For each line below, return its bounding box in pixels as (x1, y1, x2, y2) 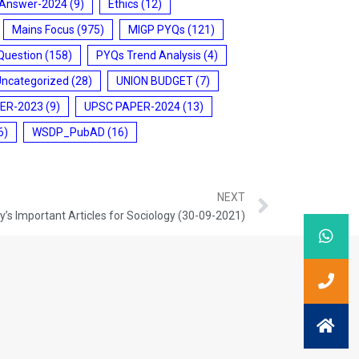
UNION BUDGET (116, 74, 193, 87)
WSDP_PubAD (32, 125, 105, 139)
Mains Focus (12, 22, 75, 36)
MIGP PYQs (128, 22, 185, 36)
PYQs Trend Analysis (96, 48, 201, 62)
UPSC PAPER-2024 (84, 99, 180, 113)
